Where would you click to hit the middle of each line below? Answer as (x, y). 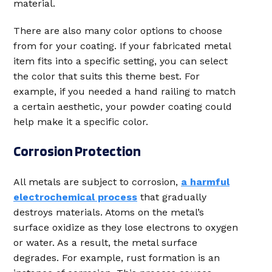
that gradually (172, 197)
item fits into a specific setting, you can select (121, 61)
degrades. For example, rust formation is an (117, 258)
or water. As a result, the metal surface (105, 243)
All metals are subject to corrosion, (97, 182)
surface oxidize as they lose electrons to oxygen (126, 227)
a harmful (205, 182)
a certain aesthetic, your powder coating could (123, 107)
